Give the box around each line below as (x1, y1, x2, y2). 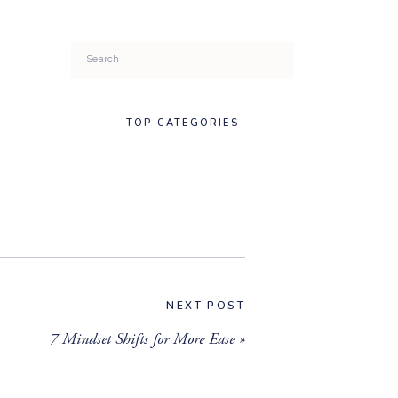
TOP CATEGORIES (126, 116, 239, 130)
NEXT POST (166, 298, 245, 313)
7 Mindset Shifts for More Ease (50, 329, 235, 349)
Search (85, 48, 126, 67)
